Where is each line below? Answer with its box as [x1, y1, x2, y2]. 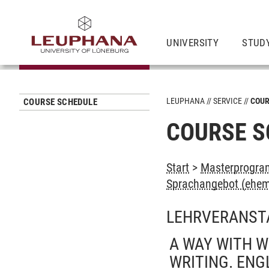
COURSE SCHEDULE [23, 97, 97, 107]
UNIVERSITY [166, 36, 219, 49]
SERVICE [213, 96, 243, 106]
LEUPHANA [166, 96, 205, 106]
